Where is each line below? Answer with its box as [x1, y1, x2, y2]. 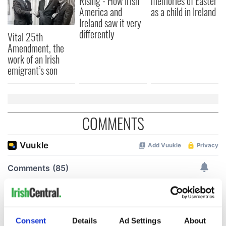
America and [79, 4, 123, 20]
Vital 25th [8, 29, 43, 44]
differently [79, 26, 115, 42]
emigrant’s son [8, 62, 62, 78]
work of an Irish [8, 51, 60, 67]
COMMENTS [82, 111, 144, 135]
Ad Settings [119, 216, 161, 225]
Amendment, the [8, 40, 64, 55]
